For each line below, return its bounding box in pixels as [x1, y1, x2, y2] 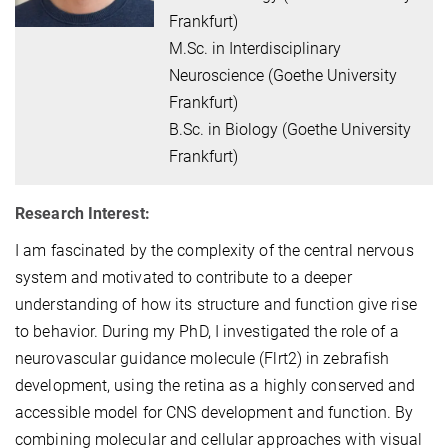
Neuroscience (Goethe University [169, 65, 398, 85]
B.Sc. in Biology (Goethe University [169, 119, 412, 139]
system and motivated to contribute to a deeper [15, 267, 352, 287]
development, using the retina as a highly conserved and [15, 375, 416, 395]
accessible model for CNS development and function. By [15, 402, 414, 422]
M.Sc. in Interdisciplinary [169, 38, 342, 58]
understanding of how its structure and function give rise [15, 294, 417, 314]
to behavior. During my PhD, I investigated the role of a [15, 321, 399, 341]
